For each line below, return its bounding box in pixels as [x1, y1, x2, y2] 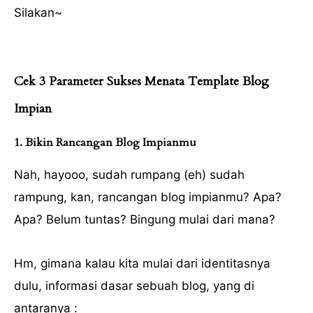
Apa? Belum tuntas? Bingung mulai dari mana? [14, 212, 275, 226]
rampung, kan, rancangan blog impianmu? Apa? [14, 189, 282, 204]
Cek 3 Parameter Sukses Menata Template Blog [14, 72, 269, 90]
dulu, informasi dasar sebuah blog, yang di [14, 278, 254, 293]
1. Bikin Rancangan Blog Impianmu [14, 135, 196, 151]
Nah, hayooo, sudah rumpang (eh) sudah [14, 167, 245, 182]
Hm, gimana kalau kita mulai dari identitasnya [14, 256, 270, 270]
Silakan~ [14, 5, 62, 20]
